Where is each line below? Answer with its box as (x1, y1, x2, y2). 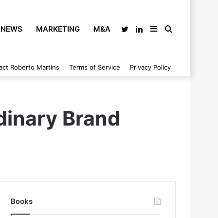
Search (172, 24, 198, 34)
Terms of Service (69, 63, 120, 71)
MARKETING (36, 24, 80, 34)
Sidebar (157, 24, 185, 34)
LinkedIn (143, 24, 173, 34)
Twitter (128, 24, 154, 34)
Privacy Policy (130, 63, 171, 71)
